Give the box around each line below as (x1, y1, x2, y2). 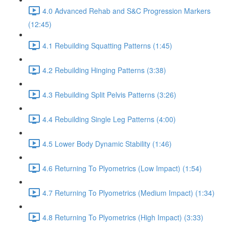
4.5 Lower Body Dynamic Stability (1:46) (42, 138, 172, 149)
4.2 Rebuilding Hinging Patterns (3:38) (42, 64, 166, 75)
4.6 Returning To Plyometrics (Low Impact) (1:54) (42, 163, 202, 173)
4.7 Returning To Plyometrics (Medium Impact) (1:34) (42, 187, 215, 198)
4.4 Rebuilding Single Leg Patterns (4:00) (42, 113, 176, 124)
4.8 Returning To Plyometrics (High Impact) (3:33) (42, 212, 203, 222)
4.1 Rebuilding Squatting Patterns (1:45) (42, 40, 172, 51)
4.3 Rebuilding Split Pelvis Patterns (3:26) (42, 89, 176, 100)
